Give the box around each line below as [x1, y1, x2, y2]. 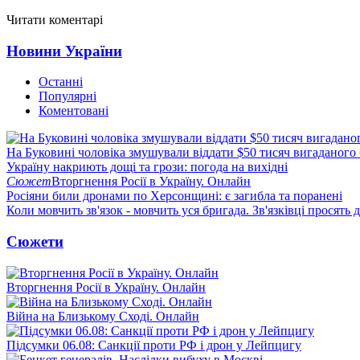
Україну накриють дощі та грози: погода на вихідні [6, 160, 288, 174]
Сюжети [6, 232, 63, 250]
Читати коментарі [6, 12, 103, 27]
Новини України [6, 42, 122, 59]
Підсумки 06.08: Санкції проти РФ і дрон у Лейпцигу [6, 337, 301, 352]
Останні [39, 75, 83, 89]
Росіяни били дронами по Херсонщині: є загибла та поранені [6, 189, 342, 203]
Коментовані [39, 104, 108, 118]
